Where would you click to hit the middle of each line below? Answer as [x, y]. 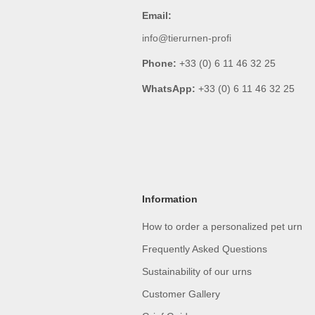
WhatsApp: [169, 89]
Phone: [159, 64]
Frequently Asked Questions [205, 249]
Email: [157, 16]
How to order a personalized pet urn [222, 227]
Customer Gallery [181, 294]
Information [170, 199]
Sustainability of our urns [197, 272]
